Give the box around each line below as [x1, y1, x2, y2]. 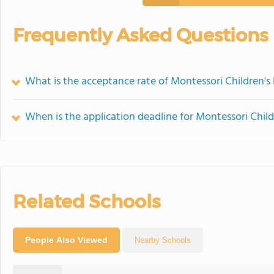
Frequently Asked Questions [13, 23, 268, 46]
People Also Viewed [25, 234, 108, 245]
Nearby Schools [135, 235, 191, 245]
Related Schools [13, 190, 160, 213]
